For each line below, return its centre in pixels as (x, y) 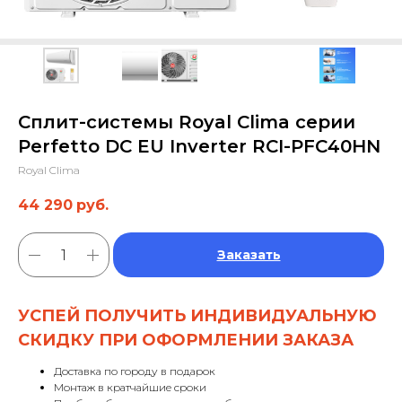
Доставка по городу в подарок (135, 371)
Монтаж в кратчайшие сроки (130, 388)
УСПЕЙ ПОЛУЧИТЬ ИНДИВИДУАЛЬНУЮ (197, 316)
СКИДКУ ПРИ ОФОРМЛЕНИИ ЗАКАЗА (186, 341)
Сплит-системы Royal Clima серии (187, 122)
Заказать (249, 255)
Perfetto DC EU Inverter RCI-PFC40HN (199, 146)
